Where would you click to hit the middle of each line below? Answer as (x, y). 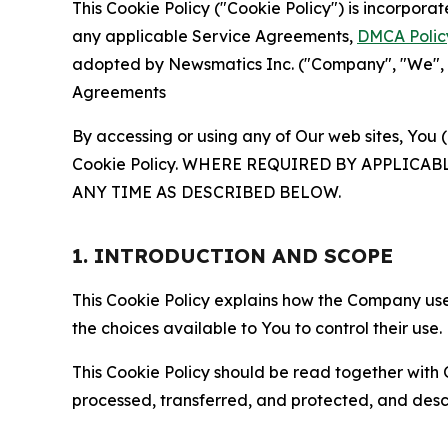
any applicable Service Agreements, (214, 36)
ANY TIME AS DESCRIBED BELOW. (206, 192)
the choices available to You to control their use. (257, 328)
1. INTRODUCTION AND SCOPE (232, 255)
